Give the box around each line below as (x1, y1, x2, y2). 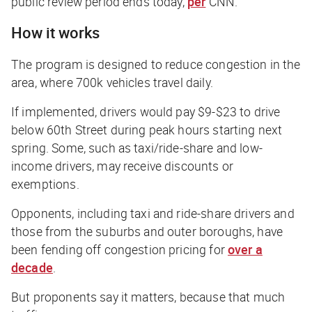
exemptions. (11, 175, 79, 192)
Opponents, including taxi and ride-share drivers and (11, 204, 295, 221)
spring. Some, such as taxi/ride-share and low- (11, 139, 263, 156)
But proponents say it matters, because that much (11, 288, 286, 305)
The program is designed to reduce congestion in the (11, 55, 301, 72)
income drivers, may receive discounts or (11, 157, 233, 174)
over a (228, 240, 263, 258)
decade (11, 258, 53, 276)
